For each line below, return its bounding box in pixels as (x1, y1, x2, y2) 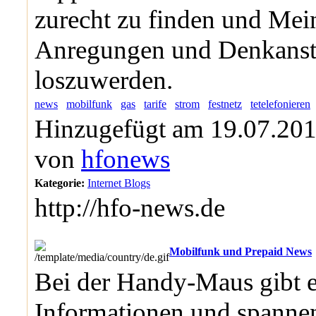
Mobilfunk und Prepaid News (169, 245, 312, 257)
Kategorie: (35, 177, 85, 189)
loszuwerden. (35, 66, 173, 95)
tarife (144, 98, 166, 110)
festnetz (208, 98, 242, 110)
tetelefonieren (250, 98, 310, 110)
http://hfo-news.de (35, 193, 225, 222)
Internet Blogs (87, 177, 150, 189)
